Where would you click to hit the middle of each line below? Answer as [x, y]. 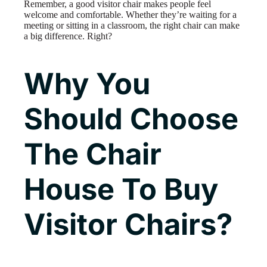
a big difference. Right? [68, 36]
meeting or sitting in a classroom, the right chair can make [132, 26]
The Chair [93, 154]
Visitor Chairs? [128, 224]
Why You [87, 83]
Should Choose [131, 119]
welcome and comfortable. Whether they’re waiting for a [130, 15]
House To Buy [121, 189]
